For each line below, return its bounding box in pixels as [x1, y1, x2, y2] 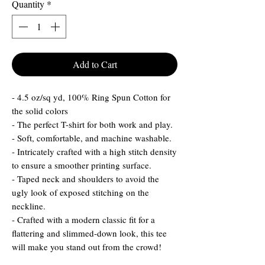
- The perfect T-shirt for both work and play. [12, 118, 173, 131]
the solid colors [12, 105, 68, 117]
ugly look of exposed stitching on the [12, 186, 149, 199]
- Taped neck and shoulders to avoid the [12, 173, 159, 185]
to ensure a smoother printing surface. [12, 159, 151, 172]
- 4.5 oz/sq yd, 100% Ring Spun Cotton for [12, 91, 170, 104]
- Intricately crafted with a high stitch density [12, 146, 177, 158]
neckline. [12, 200, 46, 212]
